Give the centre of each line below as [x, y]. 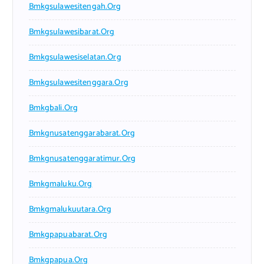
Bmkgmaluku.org [60, 184]
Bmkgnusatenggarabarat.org [82, 134]
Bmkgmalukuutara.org [70, 210]
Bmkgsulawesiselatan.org [75, 58]
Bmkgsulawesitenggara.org [78, 83]
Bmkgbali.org [53, 108]
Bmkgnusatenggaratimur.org [82, 159]
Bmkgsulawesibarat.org [72, 32]
